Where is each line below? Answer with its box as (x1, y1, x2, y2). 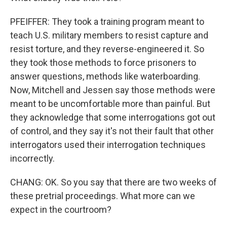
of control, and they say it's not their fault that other (10, 126, 214, 136)
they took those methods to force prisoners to (10, 57, 196, 68)
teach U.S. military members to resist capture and (10, 30, 208, 41)
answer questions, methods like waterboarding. (10, 71, 200, 82)
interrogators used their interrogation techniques (10, 139, 206, 150)
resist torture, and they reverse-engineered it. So (10, 44, 204, 54)
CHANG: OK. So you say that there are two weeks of (10, 177, 217, 187)
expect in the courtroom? (10, 204, 111, 215)
